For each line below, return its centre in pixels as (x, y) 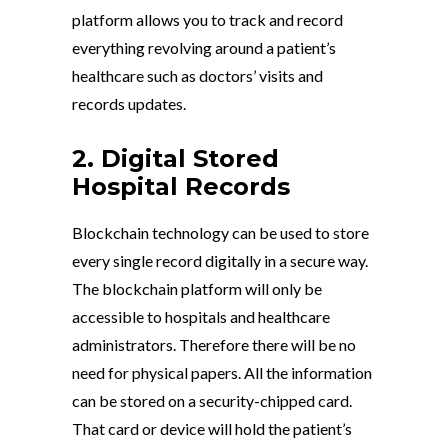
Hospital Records (181, 187)
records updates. (129, 104)
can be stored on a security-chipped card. (212, 401)
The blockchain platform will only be (197, 289)
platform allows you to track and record (207, 20)
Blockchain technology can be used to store (220, 233)
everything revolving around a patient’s (204, 48)
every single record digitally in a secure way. (220, 261)
